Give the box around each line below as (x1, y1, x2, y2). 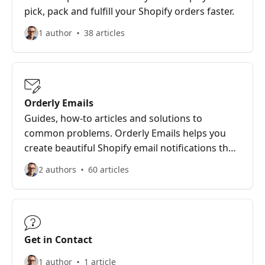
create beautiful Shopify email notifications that (24, 141, 237, 154)
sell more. (24, 156, 68, 169)
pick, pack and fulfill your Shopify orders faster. (24, 5, 234, 18)
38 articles (84, 27, 125, 38)
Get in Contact (24, 233, 92, 246)
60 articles (88, 164, 129, 175)
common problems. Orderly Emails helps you (24, 127, 226, 140)
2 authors (38, 164, 76, 175)
